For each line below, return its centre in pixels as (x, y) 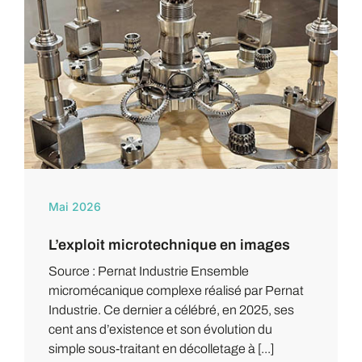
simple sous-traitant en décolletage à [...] (161, 348)
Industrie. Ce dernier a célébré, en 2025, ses (171, 309)
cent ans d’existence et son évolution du (160, 329)
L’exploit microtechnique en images (169, 244)
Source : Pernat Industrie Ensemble (148, 271)
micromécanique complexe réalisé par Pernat (176, 290)
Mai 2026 (74, 206)
